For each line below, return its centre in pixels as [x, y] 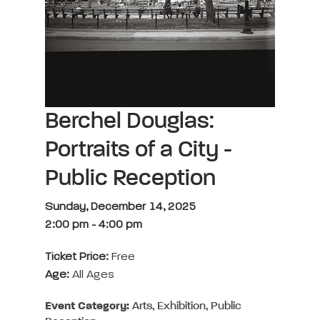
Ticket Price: [78, 257]
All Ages [92, 275]
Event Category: [87, 306]
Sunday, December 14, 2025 [121, 207]
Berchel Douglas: [130, 121]
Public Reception [130, 179]
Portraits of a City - [139, 150]
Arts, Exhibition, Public [185, 306]
